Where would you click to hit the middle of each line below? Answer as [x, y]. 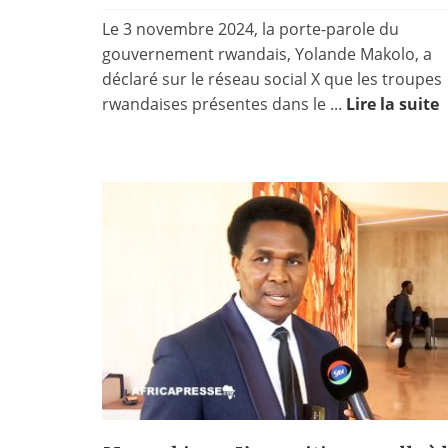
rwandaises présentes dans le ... [224, 103]
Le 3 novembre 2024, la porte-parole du [250, 28]
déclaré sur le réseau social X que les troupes [272, 78]
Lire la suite [392, 103]
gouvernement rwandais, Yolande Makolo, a [267, 53]
